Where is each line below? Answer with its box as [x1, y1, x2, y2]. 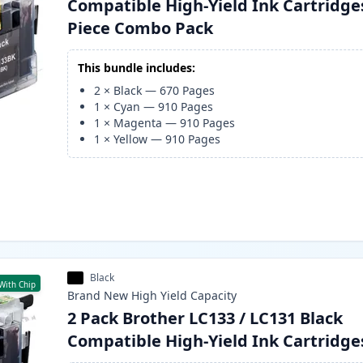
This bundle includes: [78, 60, 196, 76]
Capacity [190, 288, 237, 304]
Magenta [113, 115, 163, 131]
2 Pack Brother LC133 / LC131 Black [67, 307, 344, 330]
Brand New [67, 288, 129, 304]
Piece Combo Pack [67, 17, 214, 40]
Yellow [113, 131, 148, 147]
